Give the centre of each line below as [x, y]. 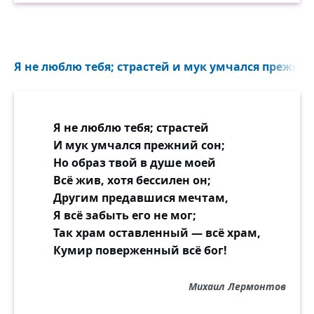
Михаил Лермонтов [237, 286]
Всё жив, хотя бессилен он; [132, 180]
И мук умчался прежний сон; [139, 145]
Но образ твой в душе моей [135, 163]
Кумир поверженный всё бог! [140, 250]
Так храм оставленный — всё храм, [157, 233]
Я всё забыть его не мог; [125, 215]
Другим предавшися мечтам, [141, 198]
